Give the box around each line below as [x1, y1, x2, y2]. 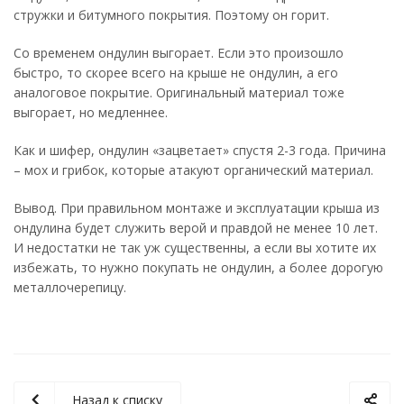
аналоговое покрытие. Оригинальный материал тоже [14, 84, 344, 101]
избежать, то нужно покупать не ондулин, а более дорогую [14, 259, 383, 276]
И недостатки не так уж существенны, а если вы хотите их [14, 239, 376, 256]
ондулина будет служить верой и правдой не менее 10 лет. [14, 219, 378, 236]
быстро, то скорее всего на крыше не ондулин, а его [14, 64, 338, 81]
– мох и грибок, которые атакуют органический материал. [14, 161, 373, 179]
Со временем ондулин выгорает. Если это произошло [14, 44, 344, 61]
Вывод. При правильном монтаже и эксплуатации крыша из [14, 199, 380, 216]
